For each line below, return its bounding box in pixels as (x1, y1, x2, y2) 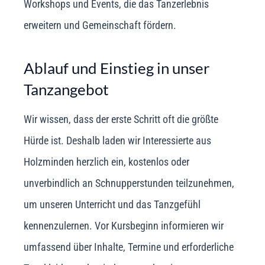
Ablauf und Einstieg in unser (24, 59, 209, 77)
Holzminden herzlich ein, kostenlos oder (24, 156, 189, 169)
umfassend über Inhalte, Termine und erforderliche (24, 241, 234, 254)
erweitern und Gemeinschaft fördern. (24, 18, 176, 31)
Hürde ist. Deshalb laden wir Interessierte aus (24, 134, 211, 147)
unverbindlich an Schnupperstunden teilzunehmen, (24, 177, 234, 190)
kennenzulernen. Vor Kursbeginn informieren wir (24, 219, 224, 232)
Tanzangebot (24, 80, 109, 98)
